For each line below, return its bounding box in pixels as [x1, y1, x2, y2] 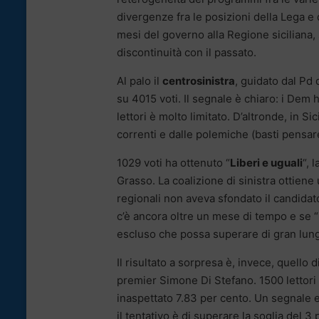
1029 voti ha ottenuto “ [117, 155, 230, 169]
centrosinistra [162, 73, 235, 88]
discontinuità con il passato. [117, 45, 256, 59]
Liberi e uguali [230, 155, 303, 169]
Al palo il [117, 73, 162, 88]
